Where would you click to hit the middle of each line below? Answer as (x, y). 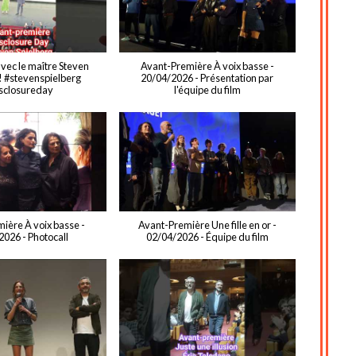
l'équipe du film (207, 90)
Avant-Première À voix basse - (207, 66)
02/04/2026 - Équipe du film (207, 237)
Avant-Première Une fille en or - (207, 225)
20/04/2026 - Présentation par (207, 78)
